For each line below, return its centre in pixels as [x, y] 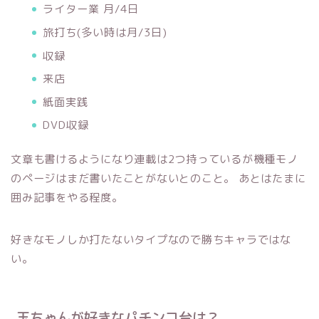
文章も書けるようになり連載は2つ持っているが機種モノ [155, 159]
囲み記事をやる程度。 [67, 198]
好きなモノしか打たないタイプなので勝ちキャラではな [151, 240]
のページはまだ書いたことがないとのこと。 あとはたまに [158, 179]
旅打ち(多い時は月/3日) [105, 32]
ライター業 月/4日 [91, 9]
